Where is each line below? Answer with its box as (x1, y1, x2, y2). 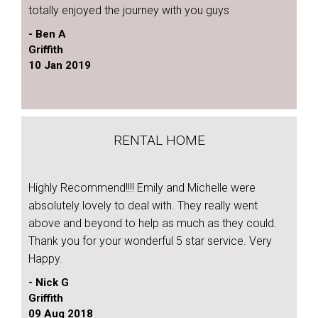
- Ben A (28, 28, 66, 40)
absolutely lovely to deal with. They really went (28, 199, 258, 212)
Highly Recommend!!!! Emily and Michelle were (28, 181, 256, 194)
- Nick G (28, 276, 69, 289)
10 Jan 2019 (28, 59, 91, 72)
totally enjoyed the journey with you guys (28, 4, 229, 17)
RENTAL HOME (113, 132, 205, 148)
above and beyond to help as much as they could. (28, 216, 277, 230)
